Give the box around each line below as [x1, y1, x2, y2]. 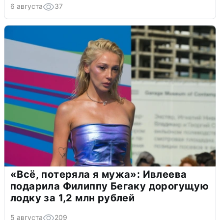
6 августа [10, 2, 43, 11]
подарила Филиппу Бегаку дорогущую [10, 180, 209, 192]
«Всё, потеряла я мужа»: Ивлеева [10, 168, 187, 181]
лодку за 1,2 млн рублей [10, 192, 135, 204]
